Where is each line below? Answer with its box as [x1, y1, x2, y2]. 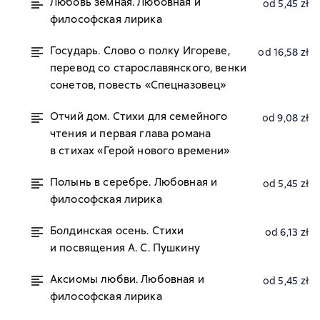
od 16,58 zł [258, 46, 309, 59]
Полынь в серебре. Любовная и [50, 175, 218, 189]
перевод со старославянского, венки [50, 61, 247, 75]
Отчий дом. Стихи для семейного [50, 109, 228, 124]
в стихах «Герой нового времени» [50, 144, 230, 158]
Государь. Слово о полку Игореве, [50, 44, 230, 58]
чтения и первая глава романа [50, 126, 211, 141]
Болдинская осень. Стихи [50, 224, 184, 238]
